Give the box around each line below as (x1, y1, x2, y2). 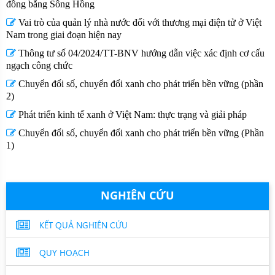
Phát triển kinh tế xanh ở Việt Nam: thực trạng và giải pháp (16, 109, 247, 120)
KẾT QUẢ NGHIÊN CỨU (39, 219, 128, 230)
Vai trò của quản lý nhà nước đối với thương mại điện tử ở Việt (16, 17, 261, 28)
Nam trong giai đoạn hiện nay (6, 29, 122, 40)
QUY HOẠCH (39, 247, 90, 258)
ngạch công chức (6, 60, 72, 71)
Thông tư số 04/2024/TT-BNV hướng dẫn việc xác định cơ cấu (16, 48, 265, 58)
